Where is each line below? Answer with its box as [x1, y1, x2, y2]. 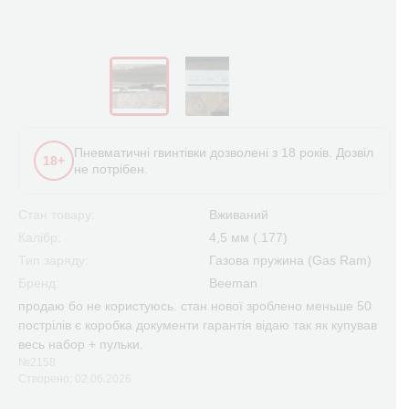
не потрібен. [74, 162, 148, 176]
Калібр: [18, 230, 61, 245]
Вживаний [209, 207, 268, 222]
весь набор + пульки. [18, 337, 143, 351]
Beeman [209, 276, 257, 290]
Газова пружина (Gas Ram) [209, 253, 372, 267]
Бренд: [18, 276, 59, 290]
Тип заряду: [18, 253, 89, 267]
